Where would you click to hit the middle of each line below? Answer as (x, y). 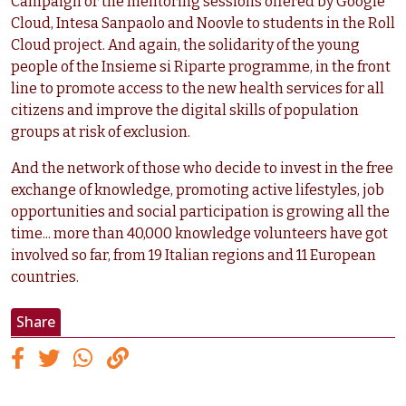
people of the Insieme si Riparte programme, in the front (201, 67)
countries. (45, 277)
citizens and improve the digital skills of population (185, 111)
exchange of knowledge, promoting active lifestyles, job (198, 190)
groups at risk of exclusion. (101, 132)
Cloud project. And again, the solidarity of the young (185, 45)
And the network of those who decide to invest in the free (202, 169)
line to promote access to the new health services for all (198, 89)
